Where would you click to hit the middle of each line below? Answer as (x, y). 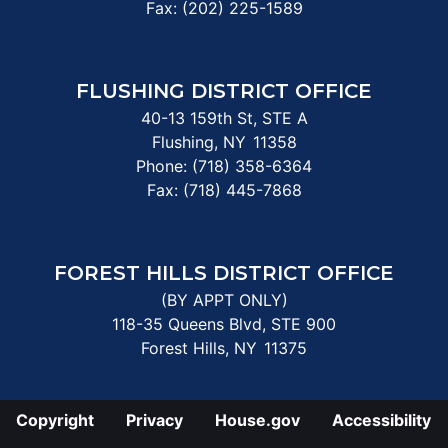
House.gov (257, 419)
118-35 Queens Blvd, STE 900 (224, 323)
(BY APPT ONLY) (224, 299)
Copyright (55, 419)
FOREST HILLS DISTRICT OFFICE (224, 272)
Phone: (164, 165)
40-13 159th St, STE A (224, 117)
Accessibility (381, 419)
